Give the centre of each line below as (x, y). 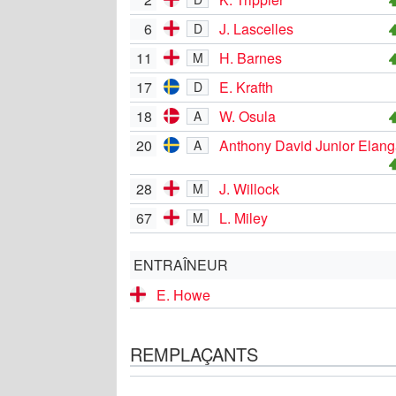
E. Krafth (246, 87)
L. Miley (244, 217)
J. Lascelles (256, 28)
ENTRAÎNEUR (181, 264)
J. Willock (249, 188)
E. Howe (183, 294)
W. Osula (247, 116)
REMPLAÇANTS (194, 354)
